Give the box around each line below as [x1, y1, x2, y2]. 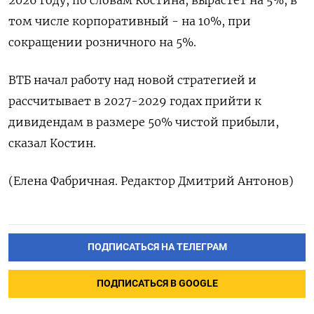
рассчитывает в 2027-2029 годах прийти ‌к [8, 94, 261, 108]
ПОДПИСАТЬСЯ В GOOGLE [96, 277, 218, 289]
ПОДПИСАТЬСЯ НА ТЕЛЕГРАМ [87, 240, 227, 253]
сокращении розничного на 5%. [8, 35, 196, 49]
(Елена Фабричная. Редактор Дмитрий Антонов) [8, 174, 294, 188]
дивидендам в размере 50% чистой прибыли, [8, 115, 279, 129]
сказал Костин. [8, 136, 96, 150]
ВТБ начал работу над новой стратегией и [8, 73, 257, 87]
